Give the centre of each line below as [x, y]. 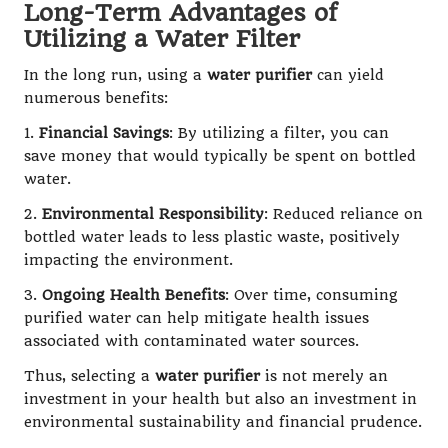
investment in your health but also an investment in [220, 399]
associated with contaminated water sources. [191, 341]
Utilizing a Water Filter [162, 38]
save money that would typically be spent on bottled [220, 156]
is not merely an [324, 376]
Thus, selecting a [89, 376]
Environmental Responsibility [153, 214]
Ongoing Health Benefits [133, 295]
